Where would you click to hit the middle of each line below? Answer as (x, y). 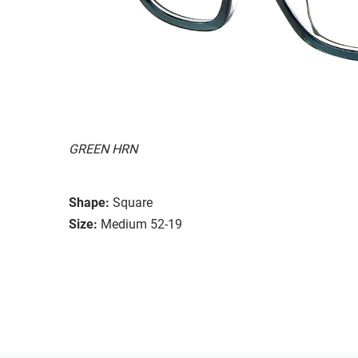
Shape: (89, 202)
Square (133, 202)
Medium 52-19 (141, 224)
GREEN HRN (103, 149)
